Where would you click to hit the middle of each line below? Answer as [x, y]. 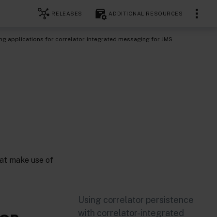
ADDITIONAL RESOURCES [146, 13]
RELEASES [67, 13]
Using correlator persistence [136, 200]
